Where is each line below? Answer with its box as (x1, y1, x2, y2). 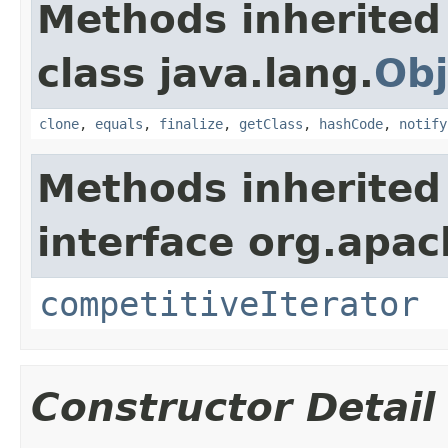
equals (95, 115, 143, 132)
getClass (239, 115, 303, 132)
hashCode (319, 115, 383, 132)
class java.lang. (37, 50, 374, 96)
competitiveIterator (39, 283, 419, 324)
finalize (159, 115, 223, 132)
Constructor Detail (31, 384, 435, 430)
